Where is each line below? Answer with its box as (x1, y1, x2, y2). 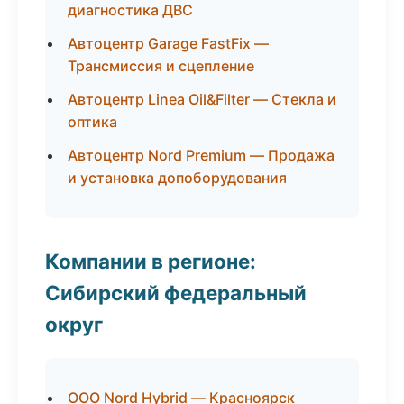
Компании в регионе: (45, 249, 256, 273)
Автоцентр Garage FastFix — (68, 34, 269, 52)
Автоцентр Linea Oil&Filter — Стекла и (68, 90, 336, 108)
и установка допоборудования (68, 169, 287, 187)
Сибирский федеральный (45, 280, 307, 305)
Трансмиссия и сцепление (68, 57, 254, 75)
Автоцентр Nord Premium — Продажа (68, 146, 335, 164)
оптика (68, 113, 117, 131)
